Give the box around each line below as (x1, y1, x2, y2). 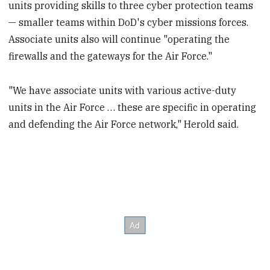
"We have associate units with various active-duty (8, 84, 237, 96)
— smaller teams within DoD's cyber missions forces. (8, 16, 249, 28)
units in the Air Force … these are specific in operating (8, 101, 257, 113)
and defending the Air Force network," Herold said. (8, 118, 239, 130)
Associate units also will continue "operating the (8, 33, 230, 45)
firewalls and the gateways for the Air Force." (8, 49, 213, 62)
